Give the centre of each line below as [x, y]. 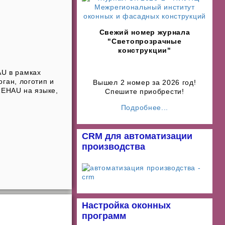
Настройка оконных [126, 205]
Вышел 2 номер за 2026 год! [145, 82]
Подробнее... [145, 107]
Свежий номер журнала [145, 32]
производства [114, 147]
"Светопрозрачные [145, 41]
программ [104, 216]
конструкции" [145, 50]
